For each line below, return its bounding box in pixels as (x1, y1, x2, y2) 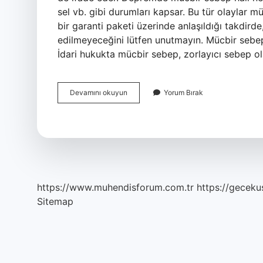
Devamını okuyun (70, 88, 127, 97)
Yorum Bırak (164, 88, 203, 97)
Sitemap (37, 195, 73, 207)
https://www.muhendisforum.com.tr (37, 181, 194, 193)
